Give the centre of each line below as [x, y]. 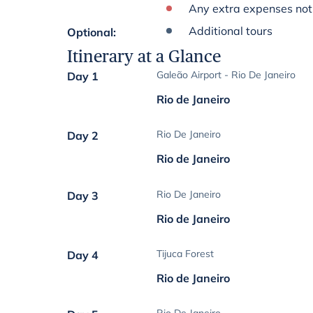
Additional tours [231, 31]
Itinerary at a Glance [144, 56]
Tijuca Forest [185, 253]
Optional [90, 32]
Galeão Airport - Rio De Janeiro [226, 75]
